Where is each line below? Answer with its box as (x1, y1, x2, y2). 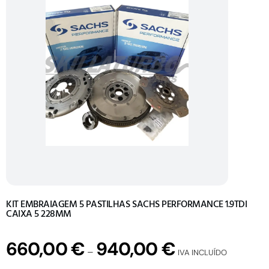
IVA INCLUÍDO (177, 247, 227, 258)
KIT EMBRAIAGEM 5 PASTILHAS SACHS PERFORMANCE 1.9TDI (6, 196, 247, 212)
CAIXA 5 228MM (6, 205, 71, 222)
